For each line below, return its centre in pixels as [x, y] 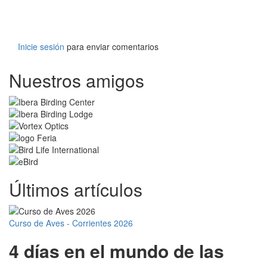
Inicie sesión [41, 47]
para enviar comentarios [111, 47]
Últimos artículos [76, 190]
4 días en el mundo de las [117, 251]
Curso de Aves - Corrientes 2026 [71, 223]
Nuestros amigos [77, 80]
